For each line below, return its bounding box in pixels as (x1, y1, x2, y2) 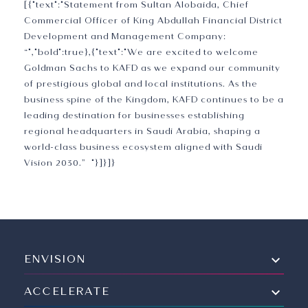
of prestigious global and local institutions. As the (24, 80, 258, 89)
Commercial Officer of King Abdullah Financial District (24, 16, 283, 25)
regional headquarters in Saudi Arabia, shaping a (24, 127, 261, 136)
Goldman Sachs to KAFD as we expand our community (24, 64, 280, 73)
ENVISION (24, 253, 86, 265)
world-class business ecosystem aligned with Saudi (24, 143, 263, 152)
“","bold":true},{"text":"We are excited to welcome (24, 48, 258, 57)
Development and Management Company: (24, 32, 226, 41)
